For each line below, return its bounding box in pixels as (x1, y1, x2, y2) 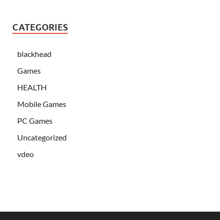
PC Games (17, 116, 53, 126)
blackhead (17, 49, 52, 59)
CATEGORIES (12, 22, 68, 33)
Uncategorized (17, 133, 67, 142)
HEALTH (17, 82, 47, 92)
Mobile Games (17, 99, 66, 109)
